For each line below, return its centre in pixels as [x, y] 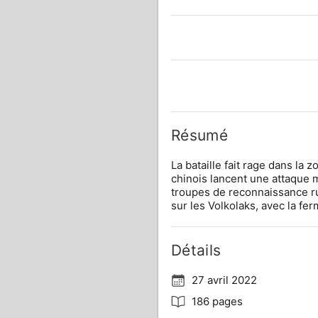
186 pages [217, 301]
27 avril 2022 [224, 280]
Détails [196, 250]
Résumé [199, 135]
